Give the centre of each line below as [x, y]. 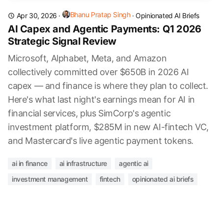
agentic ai [134, 163]
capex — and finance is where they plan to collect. [108, 86]
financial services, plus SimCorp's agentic [89, 113]
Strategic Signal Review [62, 41]
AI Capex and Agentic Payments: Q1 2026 [105, 29]
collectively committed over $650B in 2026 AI [98, 72]
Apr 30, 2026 [37, 15]
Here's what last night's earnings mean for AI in [101, 99]
